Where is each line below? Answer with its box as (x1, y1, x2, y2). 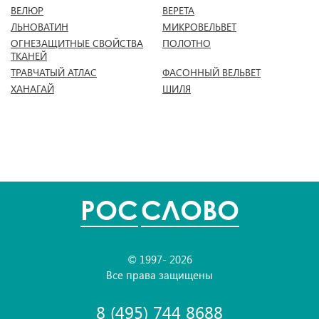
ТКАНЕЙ (11, 49, 47, 63)
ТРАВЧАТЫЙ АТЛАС (11, 66, 97, 79)
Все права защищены (106, 268, 213, 282)
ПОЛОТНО (162, 36, 211, 50)
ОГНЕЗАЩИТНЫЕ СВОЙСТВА (11, 36, 143, 50)
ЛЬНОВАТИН (11, 20, 68, 33)
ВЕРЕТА (162, 4, 194, 17)
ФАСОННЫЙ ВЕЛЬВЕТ (162, 66, 261, 79)
